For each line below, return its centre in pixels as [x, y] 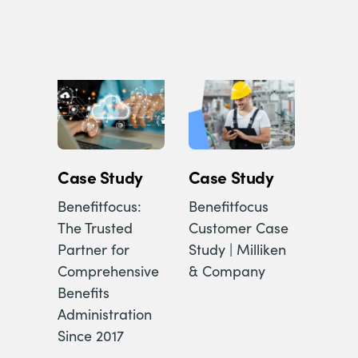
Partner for [93, 249]
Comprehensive [108, 270]
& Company [227, 270]
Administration [105, 314]
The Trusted [95, 227]
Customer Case [238, 227]
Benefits [84, 292]
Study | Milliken [237, 249]
